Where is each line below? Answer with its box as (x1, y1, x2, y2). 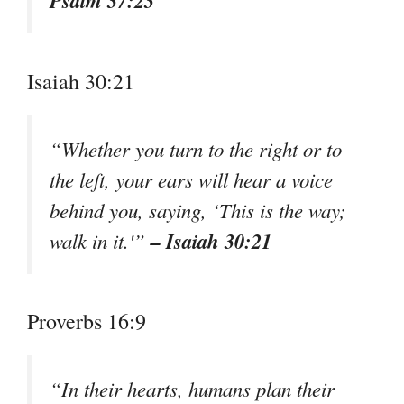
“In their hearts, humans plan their (50, 374, 335, 402)
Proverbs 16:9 (27, 306, 146, 335)
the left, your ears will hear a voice (50, 165, 333, 193)
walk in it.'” (50, 226, 151, 254)
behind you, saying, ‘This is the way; (50, 196, 346, 224)
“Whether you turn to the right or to (50, 134, 342, 162)
